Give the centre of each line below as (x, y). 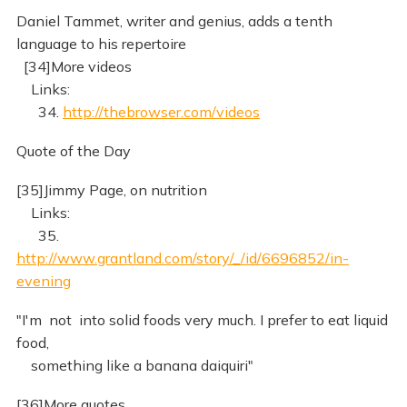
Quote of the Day (73, 151)
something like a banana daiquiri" (134, 365)
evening (43, 280)
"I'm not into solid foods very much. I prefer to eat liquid (202, 319)
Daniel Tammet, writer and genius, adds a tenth (174, 21)
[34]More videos (74, 67)
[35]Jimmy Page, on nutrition (111, 189)
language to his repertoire (101, 44)
